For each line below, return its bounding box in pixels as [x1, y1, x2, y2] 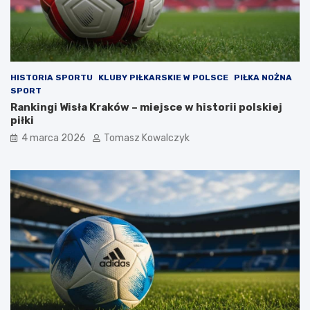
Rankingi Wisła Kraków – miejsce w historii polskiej [10, 100, 282, 113]
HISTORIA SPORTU [10, 72, 93, 82]
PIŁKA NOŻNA [234, 72, 292, 82]
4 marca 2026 [21, 131, 86, 144]
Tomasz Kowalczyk [104, 131, 190, 144]
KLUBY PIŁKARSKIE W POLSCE [98, 72, 228, 82]
